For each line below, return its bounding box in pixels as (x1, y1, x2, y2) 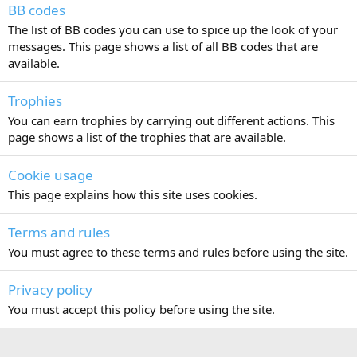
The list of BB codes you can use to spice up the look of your (8, 22, 338, 37)
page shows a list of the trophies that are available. (8, 129, 286, 145)
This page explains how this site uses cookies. (8, 186, 257, 202)
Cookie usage (8, 166, 93, 184)
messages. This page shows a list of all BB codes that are (8, 38, 318, 54)
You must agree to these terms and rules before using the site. (8, 244, 348, 260)
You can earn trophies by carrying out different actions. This (8, 112, 335, 128)
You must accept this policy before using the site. (8, 301, 275, 317)
